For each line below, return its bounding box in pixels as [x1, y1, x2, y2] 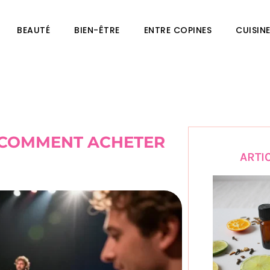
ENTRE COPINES [143, 24, 212, 36]
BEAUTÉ [17, 24, 51, 36]
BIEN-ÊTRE [74, 24, 120, 36]
